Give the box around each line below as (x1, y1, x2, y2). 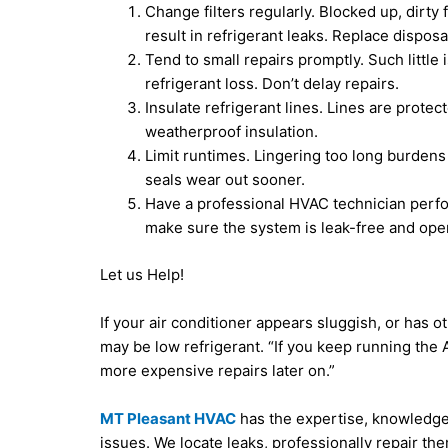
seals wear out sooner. (145, 170, 306, 190)
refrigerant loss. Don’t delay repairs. (145, 74, 400, 94)
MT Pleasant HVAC (100, 408, 237, 428)
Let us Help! (100, 264, 185, 284)
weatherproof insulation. (145, 122, 319, 142)
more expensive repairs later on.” (100, 360, 336, 380)
